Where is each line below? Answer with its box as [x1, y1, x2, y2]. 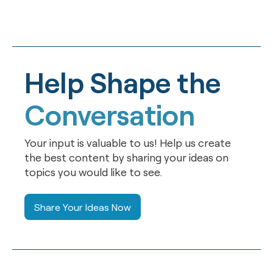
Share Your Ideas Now [34, 200, 131, 213]
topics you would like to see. [24, 165, 163, 179]
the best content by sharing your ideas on [24, 150, 229, 164]
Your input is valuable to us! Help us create [24, 135, 231, 149]
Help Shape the [24, 65, 221, 99]
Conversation [24, 97, 195, 131]
